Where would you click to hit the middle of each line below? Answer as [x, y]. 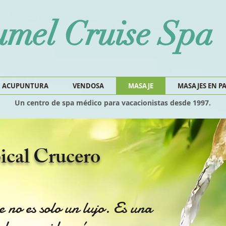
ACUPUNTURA [25, 86]
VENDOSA [88, 86]
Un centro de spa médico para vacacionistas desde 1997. [113, 103]
